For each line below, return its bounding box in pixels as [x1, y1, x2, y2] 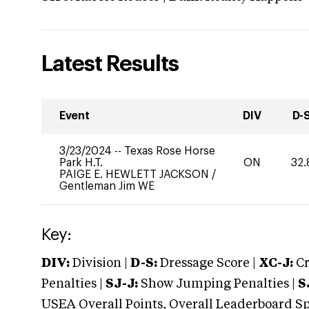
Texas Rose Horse [124, 146, 215, 157]
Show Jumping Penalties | [138, 278, 298, 290]
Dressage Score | [157, 257, 256, 270]
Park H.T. [59, 157, 103, 168]
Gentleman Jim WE [59, 181, 154, 192]
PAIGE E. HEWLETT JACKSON [59, 169, 212, 180]
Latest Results [41, 53, 179, 75]
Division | [70, 257, 130, 270]
